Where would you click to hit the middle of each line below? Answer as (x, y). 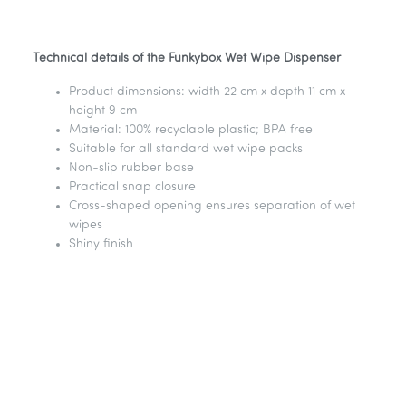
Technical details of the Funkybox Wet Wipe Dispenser (187, 58)
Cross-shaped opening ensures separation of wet (212, 206)
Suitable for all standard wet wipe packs (186, 149)
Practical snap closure (132, 187)
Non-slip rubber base (131, 168)
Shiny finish (101, 244)
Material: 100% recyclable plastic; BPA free (191, 130)
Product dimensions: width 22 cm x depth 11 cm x (207, 92)
